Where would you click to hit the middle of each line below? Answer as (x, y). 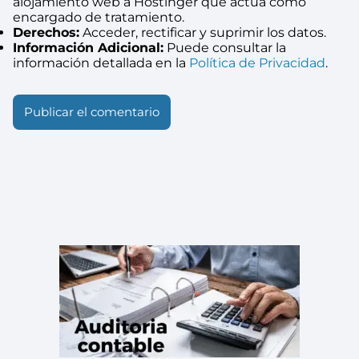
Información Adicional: (88, 47)
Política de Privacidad (257, 63)
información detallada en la (101, 63)
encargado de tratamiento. (99, 17)
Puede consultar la (225, 47)
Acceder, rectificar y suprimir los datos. (203, 32)
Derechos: (46, 32)
